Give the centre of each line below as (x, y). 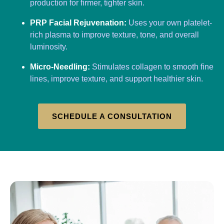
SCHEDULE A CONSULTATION (112, 116)
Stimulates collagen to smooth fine (153, 67)
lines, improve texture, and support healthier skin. (116, 79)
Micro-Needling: (61, 67)
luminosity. (49, 47)
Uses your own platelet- (170, 23)
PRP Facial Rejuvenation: (79, 23)
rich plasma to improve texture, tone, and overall (114, 35)
